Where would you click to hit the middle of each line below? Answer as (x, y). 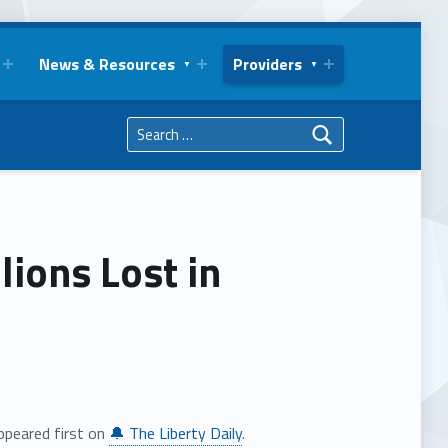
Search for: (137, 110)
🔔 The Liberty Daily (175, 433)
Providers (267, 63)
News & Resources (106, 63)
